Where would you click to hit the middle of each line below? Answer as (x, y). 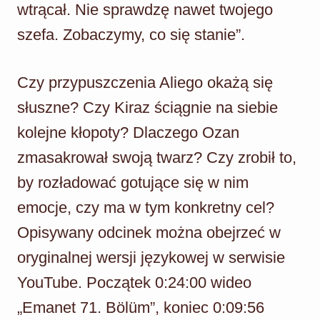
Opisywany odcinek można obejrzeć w (149, 232)
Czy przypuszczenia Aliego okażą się (145, 82)
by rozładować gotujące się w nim (133, 182)
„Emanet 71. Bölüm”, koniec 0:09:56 (141, 307)
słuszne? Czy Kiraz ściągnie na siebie (147, 107)
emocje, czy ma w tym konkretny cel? (146, 207)
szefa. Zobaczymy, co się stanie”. (131, 34)
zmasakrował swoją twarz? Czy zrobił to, (157, 157)
